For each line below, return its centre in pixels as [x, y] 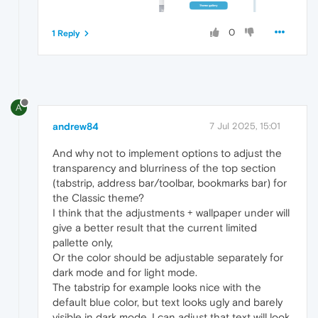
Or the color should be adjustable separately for [168, 257]
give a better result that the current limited [155, 227]
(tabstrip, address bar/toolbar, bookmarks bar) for [170, 182]
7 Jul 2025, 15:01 [245, 126]
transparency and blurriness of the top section [164, 168]
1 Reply [66, 33]
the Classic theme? [98, 197]
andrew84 [76, 126]
